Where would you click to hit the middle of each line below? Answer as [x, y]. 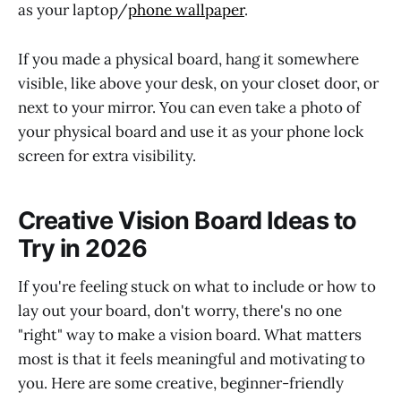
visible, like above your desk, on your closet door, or [198, 83]
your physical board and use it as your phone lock [191, 131]
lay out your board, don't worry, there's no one [180, 310]
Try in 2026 [83, 249]
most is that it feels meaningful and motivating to [192, 358]
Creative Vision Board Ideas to [188, 221]
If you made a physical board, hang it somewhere [188, 59]
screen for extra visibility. [107, 155]
